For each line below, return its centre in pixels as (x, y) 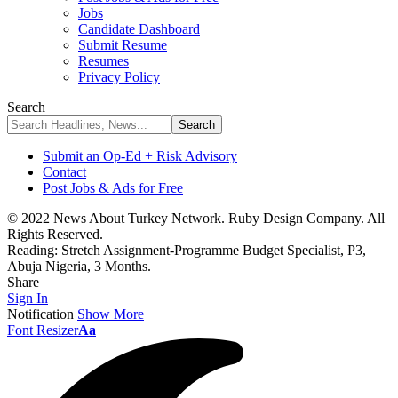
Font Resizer (43, 330)
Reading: (32, 250)
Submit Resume (123, 45)
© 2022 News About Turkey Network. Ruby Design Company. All (196, 218)
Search (26, 107)
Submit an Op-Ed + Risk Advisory (140, 156)
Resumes (103, 61)
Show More (111, 314)
